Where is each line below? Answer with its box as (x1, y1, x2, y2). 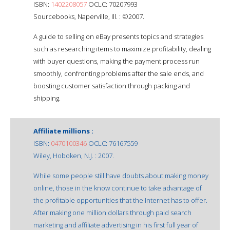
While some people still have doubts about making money (33, 170, 208, 180)
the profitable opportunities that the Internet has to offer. (33, 195, 207, 205)
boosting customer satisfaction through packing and (33, 81, 190, 90)
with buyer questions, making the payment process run (33, 56, 200, 66)
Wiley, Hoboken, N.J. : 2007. (33, 150, 114, 160)
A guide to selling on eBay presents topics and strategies (33, 31, 203, 41)
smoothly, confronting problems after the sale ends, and (33, 68, 204, 78)
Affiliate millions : (33, 126, 93, 136)
